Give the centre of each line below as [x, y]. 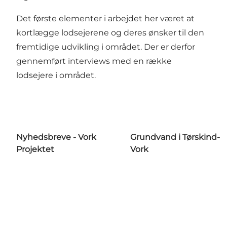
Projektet [35, 149]
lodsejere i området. [56, 75]
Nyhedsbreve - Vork [56, 137]
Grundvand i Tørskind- [175, 137]
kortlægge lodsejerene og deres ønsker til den [110, 33]
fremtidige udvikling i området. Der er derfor [106, 47]
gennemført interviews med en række [94, 61]
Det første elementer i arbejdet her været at [105, 19]
